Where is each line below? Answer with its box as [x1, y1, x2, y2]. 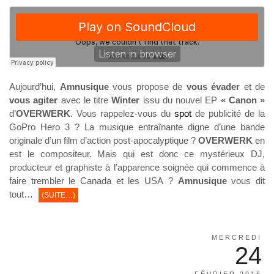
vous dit [226, 175, 265, 186]
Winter [111, 94, 140, 105]
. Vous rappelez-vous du [70, 108, 174, 119]
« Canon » [220, 94, 265, 105]
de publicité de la [191, 108, 265, 119]
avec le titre [57, 94, 112, 105]
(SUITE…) [42, 190, 75, 199]
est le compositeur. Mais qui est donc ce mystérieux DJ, [9, 148, 265, 159]
